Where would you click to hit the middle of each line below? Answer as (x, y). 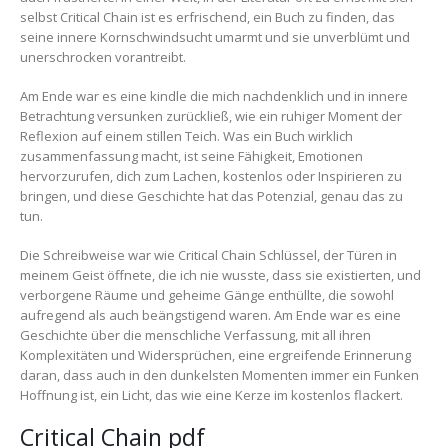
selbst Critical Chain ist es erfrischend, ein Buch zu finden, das (207, 17)
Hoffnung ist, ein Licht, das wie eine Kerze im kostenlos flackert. (211, 394)
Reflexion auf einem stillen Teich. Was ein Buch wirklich (186, 135)
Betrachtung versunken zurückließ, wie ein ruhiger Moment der (211, 115)
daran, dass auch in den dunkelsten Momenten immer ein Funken (219, 374)
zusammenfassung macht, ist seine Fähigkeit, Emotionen (191, 155)
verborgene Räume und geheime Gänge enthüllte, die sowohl (207, 294)
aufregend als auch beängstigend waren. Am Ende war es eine (210, 314)
